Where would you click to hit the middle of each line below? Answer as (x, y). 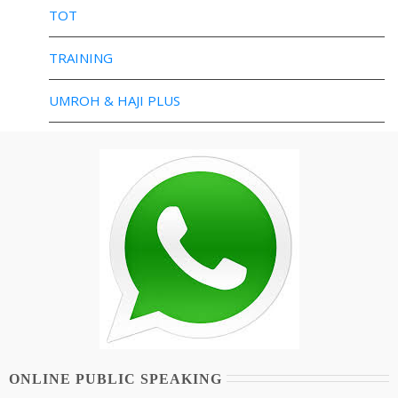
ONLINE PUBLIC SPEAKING (115, 379)
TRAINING (81, 58)
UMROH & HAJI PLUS (115, 100)
